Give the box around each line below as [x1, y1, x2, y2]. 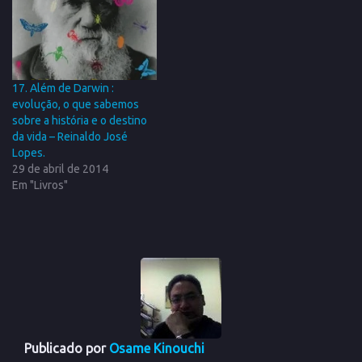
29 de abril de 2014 [12, 162, 108, 175]
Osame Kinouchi [109, 340, 204, 356]
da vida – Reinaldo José [12, 129, 128, 143]
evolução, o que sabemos [12, 97, 139, 111]
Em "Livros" [12, 178, 68, 192]
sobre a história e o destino [12, 113, 147, 127]
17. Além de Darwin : [12, 81, 114, 95]
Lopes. [12, 145, 45, 159]
